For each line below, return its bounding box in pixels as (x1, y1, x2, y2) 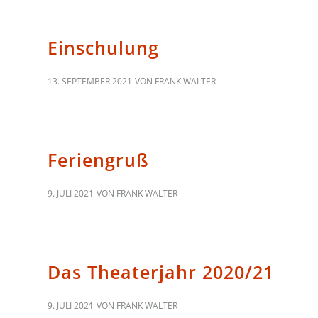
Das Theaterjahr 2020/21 (48, 259, 274, 284)
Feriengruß (48, 147, 149, 172)
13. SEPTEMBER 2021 (48, 75, 132, 87)
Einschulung (48, 35, 159, 60)
